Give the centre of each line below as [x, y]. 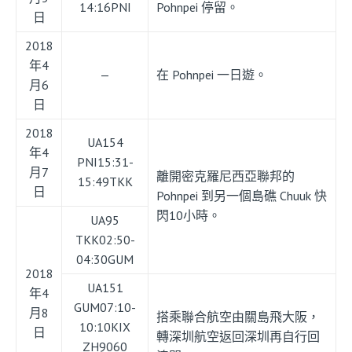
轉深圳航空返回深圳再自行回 [238, 337]
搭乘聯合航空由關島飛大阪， [238, 317]
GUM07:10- [105, 308]
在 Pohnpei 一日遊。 [212, 75]
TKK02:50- [105, 240]
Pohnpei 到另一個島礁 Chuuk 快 [242, 196]
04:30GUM [105, 260]
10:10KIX [105, 327]
